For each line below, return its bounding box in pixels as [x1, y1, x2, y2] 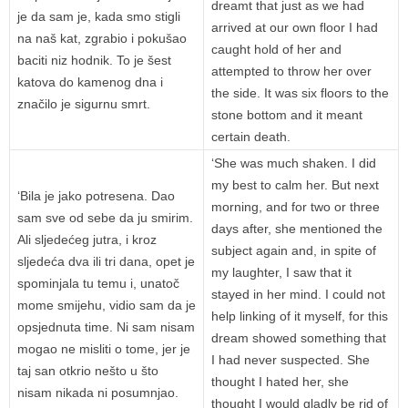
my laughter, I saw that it [211, 265, 352, 280]
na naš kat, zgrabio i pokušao [17, 31, 187, 46]
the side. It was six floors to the [211, 86, 389, 101]
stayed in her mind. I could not [211, 287, 385, 302]
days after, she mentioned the [211, 221, 382, 237]
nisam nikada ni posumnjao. [17, 385, 178, 401]
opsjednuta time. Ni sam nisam [17, 320, 195, 335]
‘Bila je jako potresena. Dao [17, 189, 175, 204]
